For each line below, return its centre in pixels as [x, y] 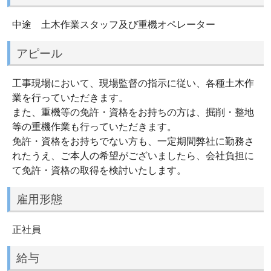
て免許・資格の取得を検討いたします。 [99, 170]
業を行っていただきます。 [70, 98]
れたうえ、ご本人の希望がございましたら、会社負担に [133, 156]
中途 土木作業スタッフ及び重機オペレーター [114, 24]
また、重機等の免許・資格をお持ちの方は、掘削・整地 [133, 112]
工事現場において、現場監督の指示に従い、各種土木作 [133, 83]
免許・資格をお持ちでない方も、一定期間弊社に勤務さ [133, 141]
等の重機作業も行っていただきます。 [94, 127]
